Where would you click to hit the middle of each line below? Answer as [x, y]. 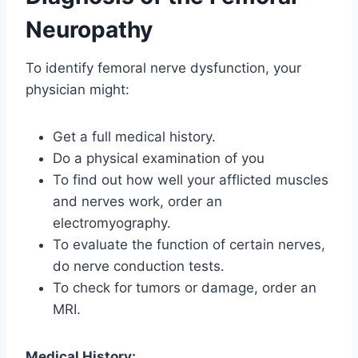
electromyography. [112, 223]
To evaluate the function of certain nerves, [189, 244]
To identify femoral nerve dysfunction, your [163, 68]
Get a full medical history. [134, 136]
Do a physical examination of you [159, 158]
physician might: [78, 89]
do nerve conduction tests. [139, 266]
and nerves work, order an [137, 201]
